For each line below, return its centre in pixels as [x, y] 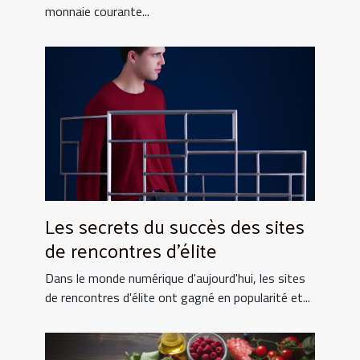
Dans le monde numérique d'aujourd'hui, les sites [175, 278]
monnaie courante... [97, 12]
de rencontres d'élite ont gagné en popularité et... [178, 298]
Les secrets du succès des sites [175, 226]
